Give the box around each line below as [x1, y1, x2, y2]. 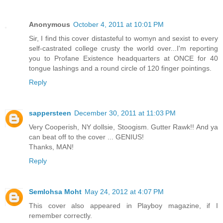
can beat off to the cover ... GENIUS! [29, 133, 144, 141]
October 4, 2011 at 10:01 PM [73, 20, 164, 29]
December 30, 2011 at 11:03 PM [74, 109, 176, 117]
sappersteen [29, 109, 71, 117]
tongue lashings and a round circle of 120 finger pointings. [29, 64, 212, 73]
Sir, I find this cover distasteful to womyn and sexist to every [29, 34, 218, 43]
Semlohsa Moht [29, 188, 82, 196]
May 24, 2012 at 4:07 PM [85, 188, 164, 196]
